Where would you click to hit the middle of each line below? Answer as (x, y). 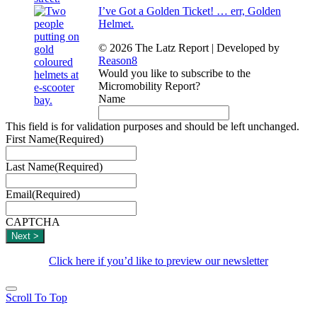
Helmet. (116, 23)
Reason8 (118, 60)
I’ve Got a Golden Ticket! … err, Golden (190, 11)
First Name (30, 139)
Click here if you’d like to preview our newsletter (158, 260)
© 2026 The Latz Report (154, 47)
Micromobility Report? (149, 86)
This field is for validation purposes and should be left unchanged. (152, 126)
